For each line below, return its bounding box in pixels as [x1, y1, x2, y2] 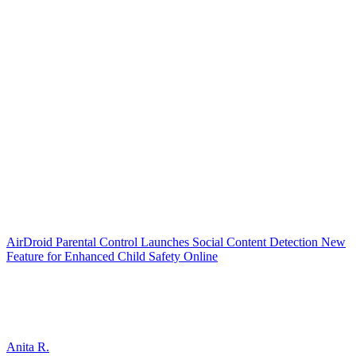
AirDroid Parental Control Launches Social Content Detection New [6, 234, 346, 249]
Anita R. [6, 339, 49, 354]
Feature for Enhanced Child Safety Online [6, 249, 218, 263]
